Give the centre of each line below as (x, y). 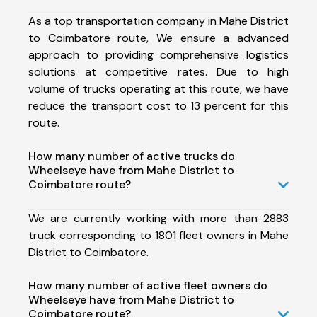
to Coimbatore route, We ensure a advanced (158, 38)
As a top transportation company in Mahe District (158, 21)
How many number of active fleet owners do (148, 285)
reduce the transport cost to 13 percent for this (158, 105)
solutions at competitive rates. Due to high (158, 71)
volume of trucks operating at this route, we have (158, 88)
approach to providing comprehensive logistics (158, 54)
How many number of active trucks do (132, 156)
